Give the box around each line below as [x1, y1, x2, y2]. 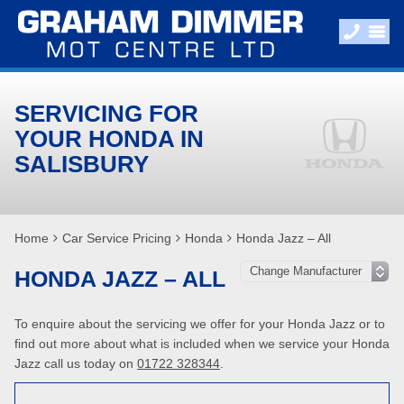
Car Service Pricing [62, 231, 171, 245]
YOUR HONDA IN [14, 125, 204, 152]
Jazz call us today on [14, 356, 137, 371]
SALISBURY [14, 151, 149, 178]
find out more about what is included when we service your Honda [14, 336, 390, 351]
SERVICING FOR [14, 100, 198, 127]
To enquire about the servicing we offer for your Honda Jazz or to [14, 317, 385, 331]
